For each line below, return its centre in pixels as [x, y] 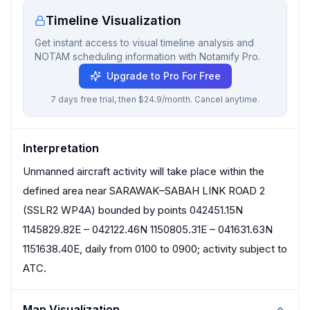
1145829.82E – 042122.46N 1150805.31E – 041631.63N [148, 229]
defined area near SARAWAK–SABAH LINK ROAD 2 [144, 191]
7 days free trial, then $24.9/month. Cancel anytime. [155, 99]
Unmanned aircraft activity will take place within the [144, 171]
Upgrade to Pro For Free [163, 76]
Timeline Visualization [113, 20]
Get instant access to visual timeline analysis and [144, 43]
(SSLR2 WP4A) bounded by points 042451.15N [133, 210]
